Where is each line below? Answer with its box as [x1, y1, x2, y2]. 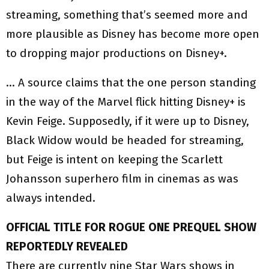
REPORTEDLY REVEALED [6, 240, 128, 254]
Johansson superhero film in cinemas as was [6, 172, 238, 186]
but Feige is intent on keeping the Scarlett [6, 153, 223, 167]
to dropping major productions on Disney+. [6, 46, 227, 61]
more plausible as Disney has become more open [6, 27, 259, 41]
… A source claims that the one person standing [6, 76, 256, 90]
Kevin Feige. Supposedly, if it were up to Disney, [6, 114, 249, 128]
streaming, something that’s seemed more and [6, 8, 248, 22]
